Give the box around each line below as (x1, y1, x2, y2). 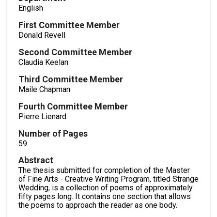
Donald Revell (18, 31, 65, 40)
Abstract (18, 155, 53, 166)
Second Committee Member (18, 46, 132, 57)
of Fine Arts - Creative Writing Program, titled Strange (18, 174, 199, 184)
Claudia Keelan (18, 57, 68, 67)
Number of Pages (18, 128, 88, 139)
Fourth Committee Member (18, 101, 128, 111)
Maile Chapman (18, 84, 70, 94)
